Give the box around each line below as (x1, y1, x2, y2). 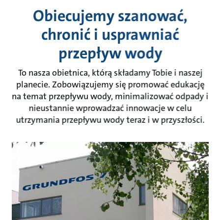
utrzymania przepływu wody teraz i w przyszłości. (16, 114, 204, 126)
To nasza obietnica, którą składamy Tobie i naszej (18, 67, 202, 79)
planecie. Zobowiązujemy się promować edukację (16, 79, 204, 90)
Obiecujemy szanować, (32, 6, 188, 26)
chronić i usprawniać (41, 25, 179, 45)
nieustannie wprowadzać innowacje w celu (28, 102, 192, 114)
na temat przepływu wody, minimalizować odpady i (11, 90, 209, 102)
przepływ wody (58, 43, 162, 63)
